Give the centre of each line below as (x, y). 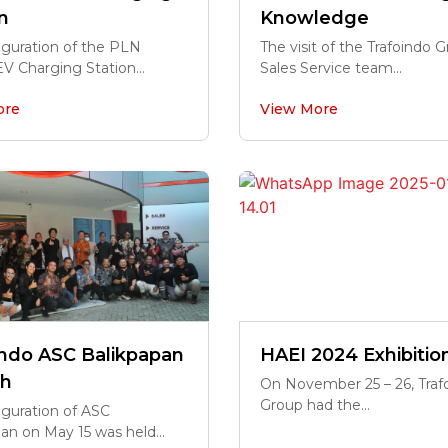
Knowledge (314, 18)
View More (299, 109)
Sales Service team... (331, 68)
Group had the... (315, 405)
